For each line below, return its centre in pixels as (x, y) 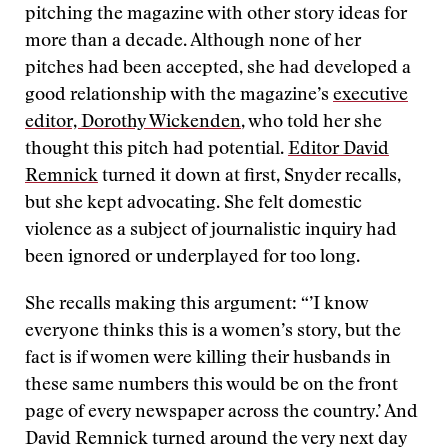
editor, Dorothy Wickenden (133, 123)
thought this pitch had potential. (156, 150)
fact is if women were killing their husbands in (208, 359)
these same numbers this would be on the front (211, 386)
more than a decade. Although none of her (193, 42)
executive (370, 96)
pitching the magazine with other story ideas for (216, 15)
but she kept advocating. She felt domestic (193, 204)
